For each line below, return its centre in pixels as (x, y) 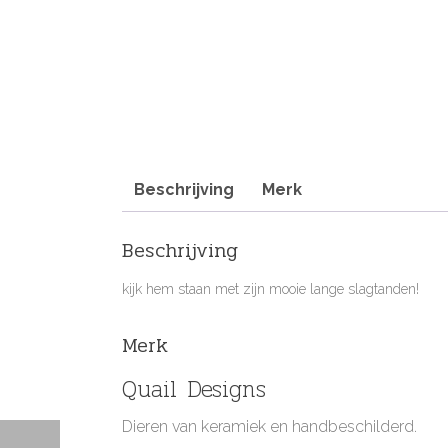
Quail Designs (194, 389)
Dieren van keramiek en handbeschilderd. (269, 427)
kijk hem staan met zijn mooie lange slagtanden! (270, 289)
